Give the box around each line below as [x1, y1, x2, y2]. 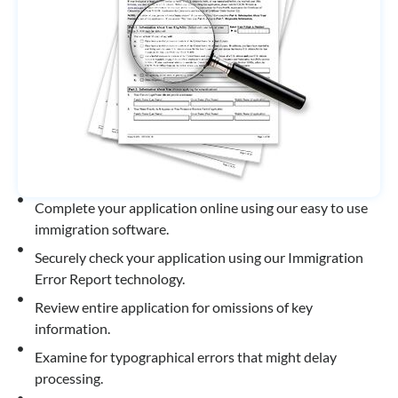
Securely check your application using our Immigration [34, 249, 363, 266]
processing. [34, 370, 103, 386]
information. [34, 320, 110, 337]
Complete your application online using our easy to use [34, 199, 368, 216]
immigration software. [34, 220, 169, 237]
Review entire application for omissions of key [34, 298, 313, 315]
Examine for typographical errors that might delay [34, 348, 337, 365]
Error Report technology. [34, 270, 185, 287]
